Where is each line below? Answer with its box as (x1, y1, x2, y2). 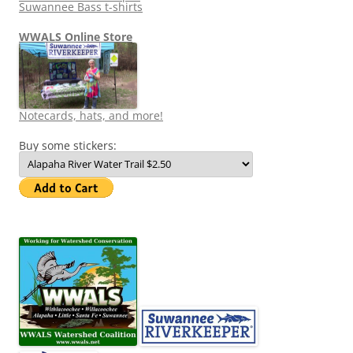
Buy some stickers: (19, 138, 117, 154)
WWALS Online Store (19, 28, 132, 44)
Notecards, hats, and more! (19, 108, 163, 124)
